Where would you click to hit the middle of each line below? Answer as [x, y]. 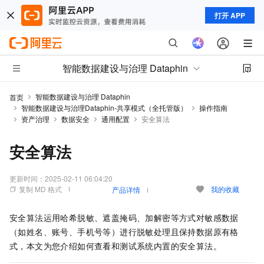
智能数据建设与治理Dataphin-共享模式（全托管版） [104, 108]
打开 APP [230, 15]
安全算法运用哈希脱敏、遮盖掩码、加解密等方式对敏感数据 [124, 217]
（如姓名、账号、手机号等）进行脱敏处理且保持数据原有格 [124, 232]
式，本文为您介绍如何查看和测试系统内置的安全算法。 [115, 246]
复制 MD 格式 [40, 189]
